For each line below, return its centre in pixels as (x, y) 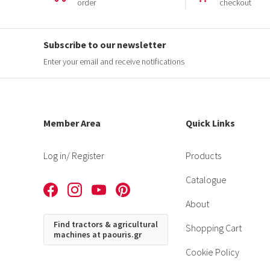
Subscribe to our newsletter (105, 45)
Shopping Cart (214, 228)
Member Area (72, 123)
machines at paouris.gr (98, 234)
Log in (55, 156)
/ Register (85, 156)
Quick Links (211, 123)
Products (204, 156)
